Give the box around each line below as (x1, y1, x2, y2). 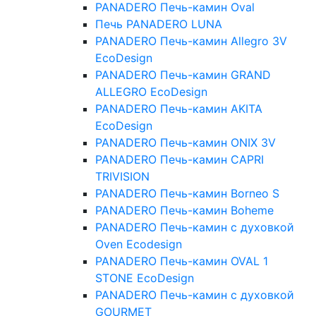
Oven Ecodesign (95, 237, 182, 252)
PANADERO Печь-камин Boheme (95, 203, 274, 218)
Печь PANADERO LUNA (95, 17, 222, 32)
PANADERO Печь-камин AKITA (95, 102, 262, 116)
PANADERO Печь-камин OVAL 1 (95, 254, 268, 269)
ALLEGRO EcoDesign (95, 85, 207, 99)
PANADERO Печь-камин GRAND (95, 68, 271, 83)
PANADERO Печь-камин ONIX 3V (95, 135, 276, 150)
